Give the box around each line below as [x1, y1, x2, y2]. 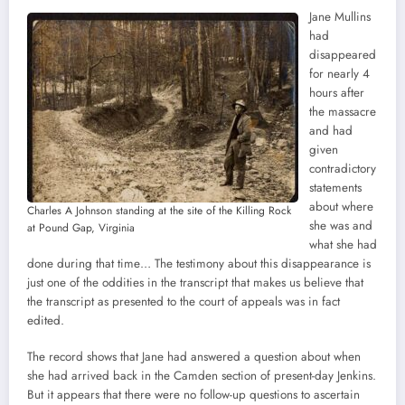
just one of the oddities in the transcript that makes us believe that [27, 273, 363, 291]
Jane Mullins [309, 7, 371, 25]
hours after [309, 83, 364, 101]
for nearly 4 [309, 64, 370, 82]
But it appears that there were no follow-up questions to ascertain [27, 385, 360, 403]
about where [309, 197, 373, 215]
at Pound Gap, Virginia [27, 219, 135, 236]
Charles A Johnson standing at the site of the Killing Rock [27, 202, 291, 219]
